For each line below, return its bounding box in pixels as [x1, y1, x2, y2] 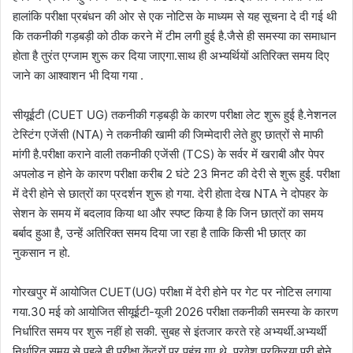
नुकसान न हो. [13, 244, 70, 260]
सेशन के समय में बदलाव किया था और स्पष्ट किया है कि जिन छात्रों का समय [13, 205, 323, 221]
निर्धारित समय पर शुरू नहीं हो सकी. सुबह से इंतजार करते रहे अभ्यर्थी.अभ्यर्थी [13, 323, 326, 339]
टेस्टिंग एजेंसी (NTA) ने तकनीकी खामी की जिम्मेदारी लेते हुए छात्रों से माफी [13, 126, 323, 142]
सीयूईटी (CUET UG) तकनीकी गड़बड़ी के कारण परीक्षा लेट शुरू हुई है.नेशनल [13, 106, 336, 122]
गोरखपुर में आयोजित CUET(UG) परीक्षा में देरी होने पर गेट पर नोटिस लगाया [13, 284, 331, 299]
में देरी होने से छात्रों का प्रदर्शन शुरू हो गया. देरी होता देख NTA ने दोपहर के [13, 185, 328, 201]
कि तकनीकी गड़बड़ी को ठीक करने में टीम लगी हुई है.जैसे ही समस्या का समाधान [13, 28, 336, 43]
